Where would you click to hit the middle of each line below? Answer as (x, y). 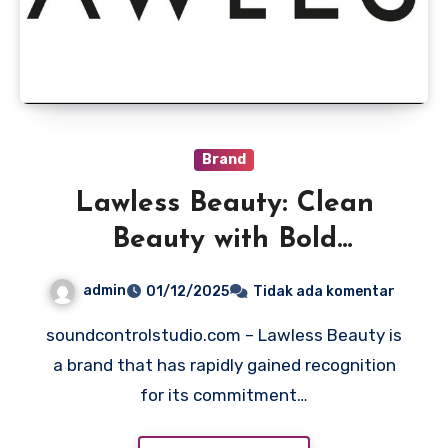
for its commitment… (224, 395)
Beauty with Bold (224, 240)
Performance (224, 276)
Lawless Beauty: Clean (224, 204)
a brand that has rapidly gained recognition (224, 365)
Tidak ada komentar (324, 292)
